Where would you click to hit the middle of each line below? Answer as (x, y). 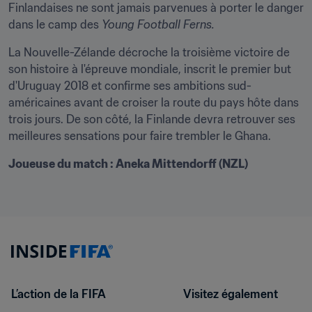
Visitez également (230, 294)
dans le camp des (55, 24)
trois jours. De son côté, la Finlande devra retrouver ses (152, 119)
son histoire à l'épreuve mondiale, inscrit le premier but (150, 69)
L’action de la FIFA (58, 294)
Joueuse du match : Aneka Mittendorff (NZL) (128, 164)
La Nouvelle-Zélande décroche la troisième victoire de (149, 52)
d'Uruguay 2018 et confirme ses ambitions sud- (130, 86)
